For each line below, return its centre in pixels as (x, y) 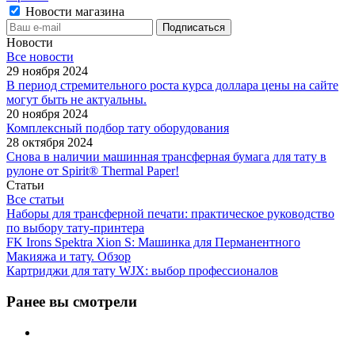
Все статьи (35, 200)
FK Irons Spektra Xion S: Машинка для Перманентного (153, 242)
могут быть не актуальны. (76, 100)
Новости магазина (73, 12)
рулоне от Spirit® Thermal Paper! (93, 171)
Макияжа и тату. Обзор (69, 257)
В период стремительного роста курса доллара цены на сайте (172, 86)
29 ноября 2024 (47, 71)
